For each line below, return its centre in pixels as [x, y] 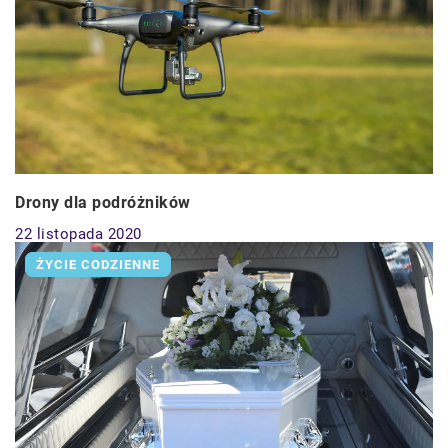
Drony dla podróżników [103, 203]
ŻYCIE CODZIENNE [98, 265]
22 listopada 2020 [78, 234]
